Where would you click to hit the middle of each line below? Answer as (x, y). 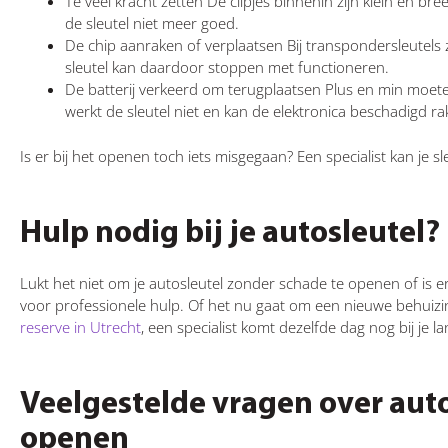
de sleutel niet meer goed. (152, 23)
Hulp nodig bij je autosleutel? (230, 233)
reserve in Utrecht (80, 326)
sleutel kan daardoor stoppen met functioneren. (227, 67)
